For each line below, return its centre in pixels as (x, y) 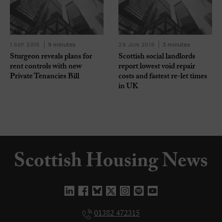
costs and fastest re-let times (163, 77)
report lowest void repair (157, 67)
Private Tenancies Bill (45, 77)
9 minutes (62, 45)
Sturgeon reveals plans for (51, 57)
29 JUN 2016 (137, 45)
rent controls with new (46, 67)
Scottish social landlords (157, 57)
